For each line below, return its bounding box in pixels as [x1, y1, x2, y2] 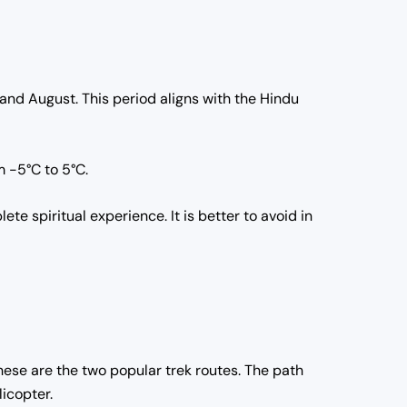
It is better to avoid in [171, 206, 313, 226]
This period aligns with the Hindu [78, 88, 299, 108]
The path [244, 361, 303, 381]
